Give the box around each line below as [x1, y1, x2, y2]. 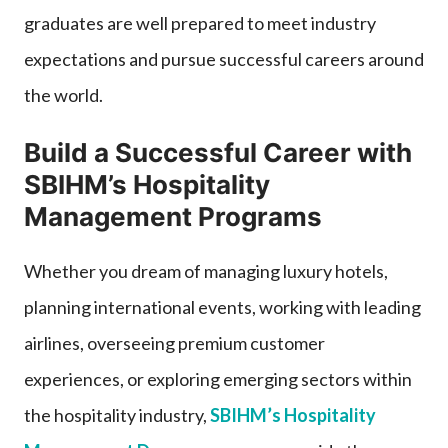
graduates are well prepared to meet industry [24, 11, 376, 34]
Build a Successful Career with [24, 136, 412, 168]
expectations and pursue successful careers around [24, 47, 424, 70]
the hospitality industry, [24, 403, 210, 426]
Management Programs [24, 200, 322, 232]
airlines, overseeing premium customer [24, 331, 325, 354]
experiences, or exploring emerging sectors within [24, 367, 412, 390]
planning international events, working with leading [24, 295, 421, 318]
